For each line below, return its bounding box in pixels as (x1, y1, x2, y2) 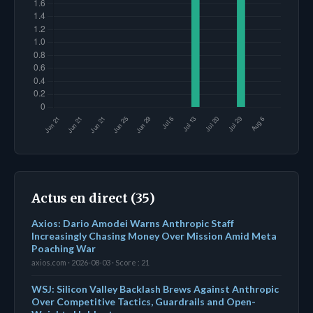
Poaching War (31, 242, 96, 254)
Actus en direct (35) (31, 189, 155, 206)
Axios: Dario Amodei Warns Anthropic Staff (31, 217, 234, 229)
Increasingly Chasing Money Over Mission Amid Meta (31, 229, 277, 242)
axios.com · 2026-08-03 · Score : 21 (31, 257, 150, 267)
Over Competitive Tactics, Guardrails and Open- (31, 295, 256, 307)
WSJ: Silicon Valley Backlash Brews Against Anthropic (31, 282, 279, 295)
